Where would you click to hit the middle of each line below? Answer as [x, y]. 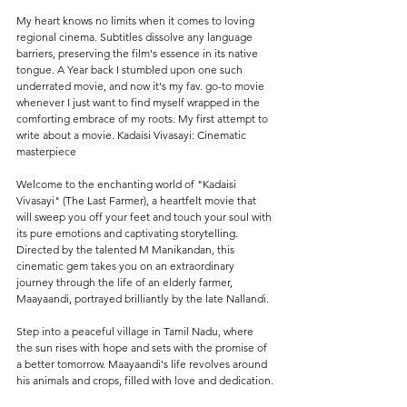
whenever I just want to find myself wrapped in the [139, 102]
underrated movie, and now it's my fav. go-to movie [142, 86]
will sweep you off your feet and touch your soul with [145, 217]
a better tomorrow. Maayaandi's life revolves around [143, 364]
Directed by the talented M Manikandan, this [127, 249]
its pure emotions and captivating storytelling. [129, 233]
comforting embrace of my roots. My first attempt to [144, 119]
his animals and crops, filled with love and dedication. [145, 380]
